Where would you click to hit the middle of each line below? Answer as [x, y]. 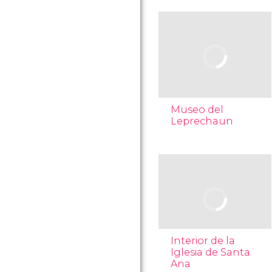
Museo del [197, 110]
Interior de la [203, 241]
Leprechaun [202, 121]
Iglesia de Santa [210, 252]
